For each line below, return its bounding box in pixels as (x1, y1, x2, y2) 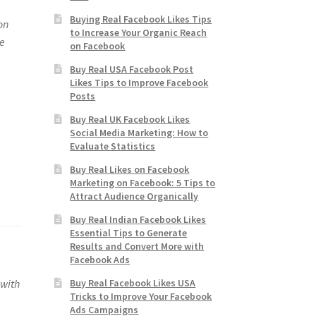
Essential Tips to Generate (70, 226, 188, 240)
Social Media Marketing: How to (70, 126, 209, 140)
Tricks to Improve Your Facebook (70, 290, 212, 303)
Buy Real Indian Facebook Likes (70, 213, 207, 226)
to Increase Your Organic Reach (70, 26, 207, 39)
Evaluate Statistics (70, 140, 156, 153)
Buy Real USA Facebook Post (70, 63, 194, 76)
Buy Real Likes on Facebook (70, 163, 190, 176)
